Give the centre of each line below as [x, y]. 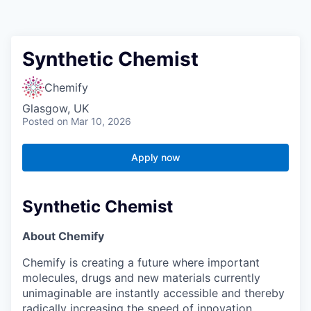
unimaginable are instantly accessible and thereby [153, 293]
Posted [38, 121]
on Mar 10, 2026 [94, 121]
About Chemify [63, 236]
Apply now [155, 158]
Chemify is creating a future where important [141, 263]
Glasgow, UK [56, 109]
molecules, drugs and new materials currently [141, 278]
